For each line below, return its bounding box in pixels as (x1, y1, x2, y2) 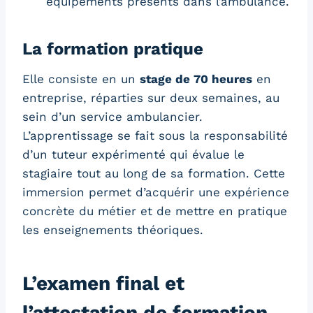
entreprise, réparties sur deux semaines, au (22, 90, 279, 105)
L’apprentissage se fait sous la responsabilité (22, 128, 288, 143)
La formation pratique (22, 38, 203, 59)
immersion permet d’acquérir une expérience (22, 184, 289, 199)
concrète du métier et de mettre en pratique (22, 203, 287, 218)
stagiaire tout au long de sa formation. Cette (22, 166, 285, 180)
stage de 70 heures (140, 71, 252, 86)
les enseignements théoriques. (22, 222, 203, 237)
